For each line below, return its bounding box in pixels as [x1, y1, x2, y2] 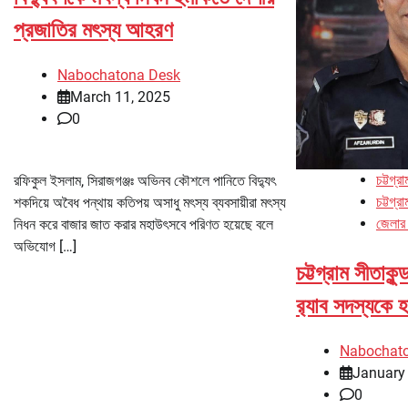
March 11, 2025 [70, 88, 170, 107]
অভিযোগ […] [14, 238, 76, 256]
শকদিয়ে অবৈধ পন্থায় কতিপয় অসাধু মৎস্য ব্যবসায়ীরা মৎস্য [14, 194, 286, 212]
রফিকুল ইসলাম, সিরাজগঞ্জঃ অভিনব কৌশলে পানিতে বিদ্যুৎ [14, 172, 276, 190]
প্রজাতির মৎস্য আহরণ [14, 17, 173, 44]
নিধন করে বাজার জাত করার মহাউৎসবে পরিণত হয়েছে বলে [14, 216, 273, 234]
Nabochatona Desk [57, 66, 180, 85]
